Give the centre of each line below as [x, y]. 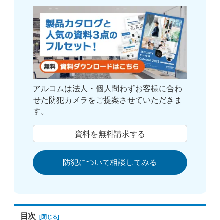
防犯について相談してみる [110, 163]
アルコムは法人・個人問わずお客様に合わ [108, 89]
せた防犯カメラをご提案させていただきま [108, 100]
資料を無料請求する [110, 134]
